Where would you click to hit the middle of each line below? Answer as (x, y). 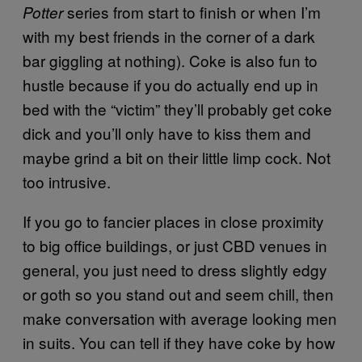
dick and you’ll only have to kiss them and (167, 133)
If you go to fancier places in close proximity (173, 221)
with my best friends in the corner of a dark (169, 36)
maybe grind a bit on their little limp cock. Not (177, 157)
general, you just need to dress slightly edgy (175, 269)
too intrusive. (67, 181)
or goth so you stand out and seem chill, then (178, 293)
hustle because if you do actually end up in (170, 84)
